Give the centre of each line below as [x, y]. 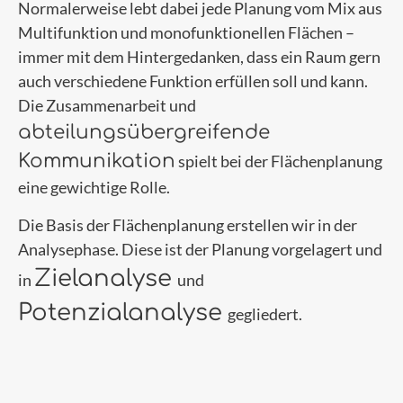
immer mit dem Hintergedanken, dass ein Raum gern [199, 56]
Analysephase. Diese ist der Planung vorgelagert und [200, 249]
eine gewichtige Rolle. [94, 187]
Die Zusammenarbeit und [107, 105]
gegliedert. [265, 313]
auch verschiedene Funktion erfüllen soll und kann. [193, 81]
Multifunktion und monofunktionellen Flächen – [186, 32]
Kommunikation [97, 161]
